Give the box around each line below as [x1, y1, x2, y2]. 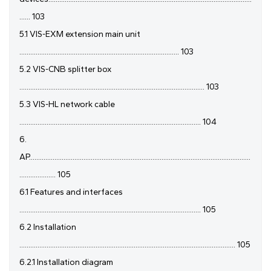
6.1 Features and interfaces [19, 187, 123, 198]
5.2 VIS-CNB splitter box [19, 64, 111, 75]
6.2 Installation [19, 222, 76, 233]
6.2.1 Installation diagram [19, 257, 113, 268]
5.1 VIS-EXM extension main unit [19, 29, 140, 40]
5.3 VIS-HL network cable [19, 99, 115, 110]
